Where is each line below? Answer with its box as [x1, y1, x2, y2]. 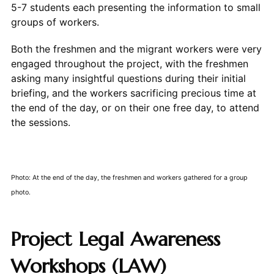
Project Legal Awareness [10, 226, 220, 251]
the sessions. [10, 116, 70, 128]
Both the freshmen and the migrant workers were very [10, 42, 262, 55]
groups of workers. [10, 15, 99, 28]
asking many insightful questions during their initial [10, 72, 246, 84]
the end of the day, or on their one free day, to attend [10, 101, 259, 114]
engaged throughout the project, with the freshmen [10, 57, 248, 70]
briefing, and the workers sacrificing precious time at [10, 86, 256, 99]
